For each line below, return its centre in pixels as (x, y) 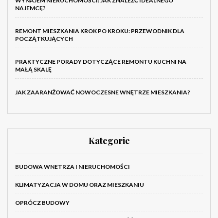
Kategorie (109, 141)
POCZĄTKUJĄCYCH (44, 39)
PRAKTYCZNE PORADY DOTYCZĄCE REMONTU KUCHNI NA (101, 62)
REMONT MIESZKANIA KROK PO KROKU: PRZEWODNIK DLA (100, 31)
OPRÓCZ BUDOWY (42, 203)
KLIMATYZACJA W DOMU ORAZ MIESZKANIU (80, 185)
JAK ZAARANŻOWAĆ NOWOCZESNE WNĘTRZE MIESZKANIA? (103, 92)
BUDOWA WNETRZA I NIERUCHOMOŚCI (73, 167)
